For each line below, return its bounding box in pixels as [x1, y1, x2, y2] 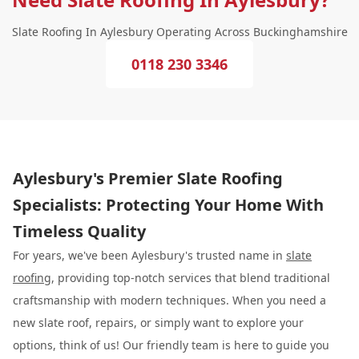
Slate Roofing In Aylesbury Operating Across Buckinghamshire [11, 24, 348, 39]
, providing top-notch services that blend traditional [51, 270, 330, 285]
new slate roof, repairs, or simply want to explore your [13, 315, 304, 330]
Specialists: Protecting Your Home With [13, 194, 324, 216]
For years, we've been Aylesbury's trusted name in [13, 248, 286, 263]
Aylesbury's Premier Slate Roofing [13, 167, 283, 189]
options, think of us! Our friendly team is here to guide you [13, 337, 329, 353]
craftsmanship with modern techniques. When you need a [13, 292, 326, 308]
